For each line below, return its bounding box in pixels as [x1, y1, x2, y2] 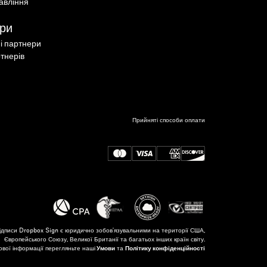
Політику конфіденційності [125, 246, 205, 252]
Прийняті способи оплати [132, 117, 205, 123]
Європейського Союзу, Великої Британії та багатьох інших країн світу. [4, 237, 205, 243]
